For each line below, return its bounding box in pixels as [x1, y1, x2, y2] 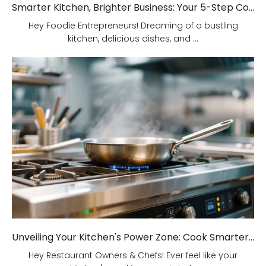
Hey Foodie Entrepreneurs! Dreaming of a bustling [28, 20, 238, 32]
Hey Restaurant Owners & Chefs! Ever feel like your [28, 249, 237, 262]
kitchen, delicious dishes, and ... [68, 33, 198, 45]
